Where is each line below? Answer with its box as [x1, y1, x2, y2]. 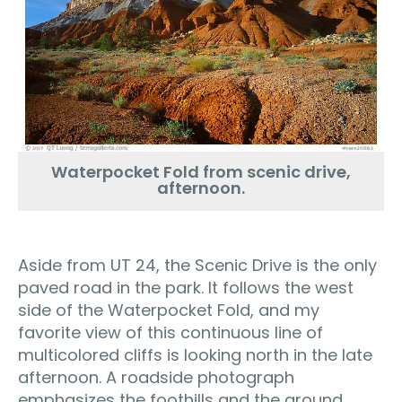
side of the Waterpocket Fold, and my [18, 299, 319, 322]
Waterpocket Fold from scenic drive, [51, 161, 351, 184]
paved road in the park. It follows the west [18, 276, 354, 300]
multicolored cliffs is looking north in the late [18, 344, 372, 367]
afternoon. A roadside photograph [18, 366, 294, 389]
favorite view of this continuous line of [18, 321, 323, 345]
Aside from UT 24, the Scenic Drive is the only [18, 254, 377, 277]
